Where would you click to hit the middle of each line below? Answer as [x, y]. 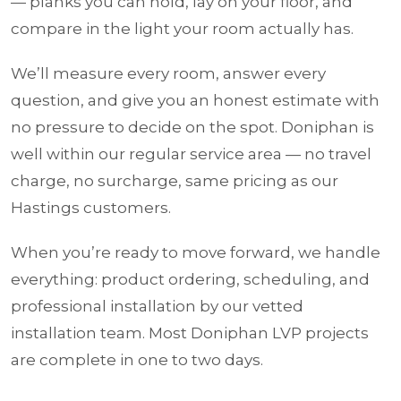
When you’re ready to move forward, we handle [196, 252]
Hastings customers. [91, 207]
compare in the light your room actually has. [182, 28]
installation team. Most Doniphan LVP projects [190, 333]
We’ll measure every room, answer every [168, 73]
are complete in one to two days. [137, 359]
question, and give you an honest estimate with [195, 100]
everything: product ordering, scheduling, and [190, 279]
